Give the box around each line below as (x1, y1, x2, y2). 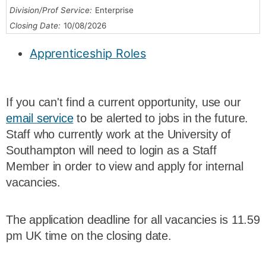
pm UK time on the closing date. (6, 229, 175, 242)
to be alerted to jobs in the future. (73, 112, 249, 125)
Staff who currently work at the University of (6, 128, 232, 141)
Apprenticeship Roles (30, 46, 147, 61)
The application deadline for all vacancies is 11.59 (6, 213, 260, 226)
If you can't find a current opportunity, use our (6, 96, 241, 109)
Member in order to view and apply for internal (6, 160, 243, 173)
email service (6, 112, 74, 125)
